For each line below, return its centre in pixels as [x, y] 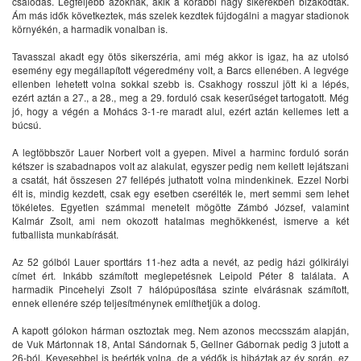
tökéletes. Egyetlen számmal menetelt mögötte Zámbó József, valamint [180, 207]
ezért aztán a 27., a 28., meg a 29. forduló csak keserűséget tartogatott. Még [180, 98]
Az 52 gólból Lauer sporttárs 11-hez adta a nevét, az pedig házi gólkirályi [180, 262]
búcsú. [30, 125]
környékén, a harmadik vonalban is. [90, 29]
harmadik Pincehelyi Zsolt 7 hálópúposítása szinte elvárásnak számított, [180, 289]
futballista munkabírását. [65, 234]
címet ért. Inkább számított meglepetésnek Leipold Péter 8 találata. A [180, 276]
